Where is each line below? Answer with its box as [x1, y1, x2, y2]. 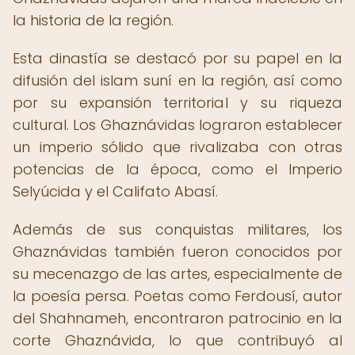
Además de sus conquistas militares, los [13, 219, 342, 239]
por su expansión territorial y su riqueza [13, 93, 342, 113]
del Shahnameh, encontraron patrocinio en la [13, 308, 342, 328]
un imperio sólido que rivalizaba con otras [13, 137, 342, 157]
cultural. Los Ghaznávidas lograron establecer [13, 115, 342, 135]
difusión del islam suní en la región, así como [13, 71, 342, 90]
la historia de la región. [13, 10, 174, 30]
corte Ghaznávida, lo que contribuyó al [13, 330, 342, 350]
